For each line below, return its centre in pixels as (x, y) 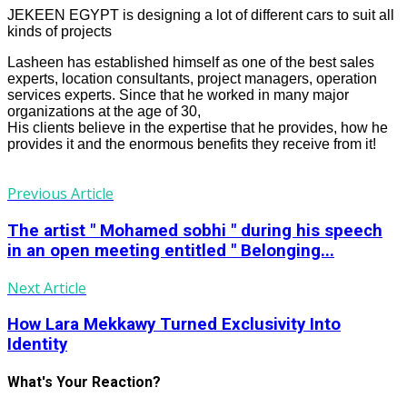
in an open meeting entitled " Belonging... (171, 250)
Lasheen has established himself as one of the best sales (191, 63)
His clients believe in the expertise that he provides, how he (198, 128)
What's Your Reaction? (84, 382)
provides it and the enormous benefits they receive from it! (192, 144)
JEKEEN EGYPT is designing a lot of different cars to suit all (201, 15)
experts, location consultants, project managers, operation (192, 79)
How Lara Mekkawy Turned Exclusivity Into (174, 325)
